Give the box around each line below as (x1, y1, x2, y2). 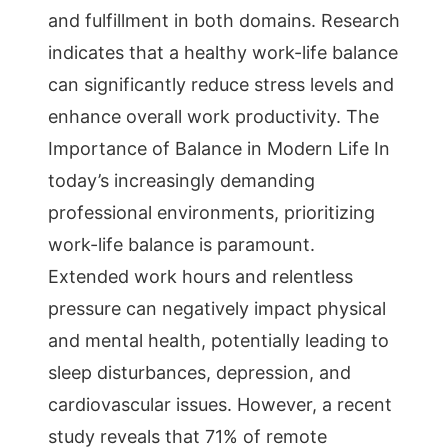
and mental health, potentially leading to (48, 330, 389, 351)
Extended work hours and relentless (48, 266, 353, 287)
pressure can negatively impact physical (48, 298, 386, 319)
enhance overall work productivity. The (48, 106, 379, 127)
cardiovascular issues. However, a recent (48, 394, 392, 415)
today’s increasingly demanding (48, 170, 315, 191)
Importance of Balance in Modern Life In (48, 138, 390, 159)
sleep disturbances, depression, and (48, 362, 351, 383)
